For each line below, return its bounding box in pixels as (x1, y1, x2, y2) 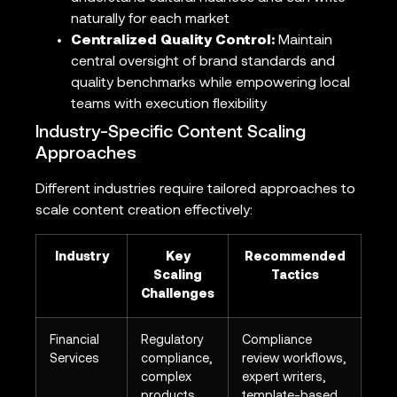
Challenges (141, 288, 214, 302)
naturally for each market (71, 12, 230, 27)
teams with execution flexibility (71, 97, 267, 112)
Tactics (270, 269, 319, 284)
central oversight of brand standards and (71, 54, 335, 69)
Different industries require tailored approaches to (35, 182, 355, 197)
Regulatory (141, 334, 204, 348)
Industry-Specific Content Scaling (35, 123, 306, 142)
